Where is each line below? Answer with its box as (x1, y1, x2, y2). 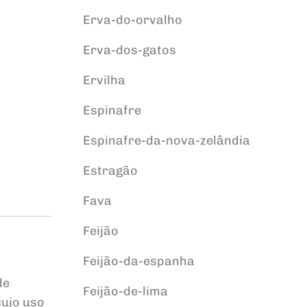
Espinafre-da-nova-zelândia (82, 133, 250, 148)
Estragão (82, 163, 138, 178)
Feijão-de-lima (82, 284, 168, 299)
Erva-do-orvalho (82, 12, 182, 27)
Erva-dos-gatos (82, 42, 176, 58)
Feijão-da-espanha (82, 254, 195, 269)
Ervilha (82, 73, 125, 88)
